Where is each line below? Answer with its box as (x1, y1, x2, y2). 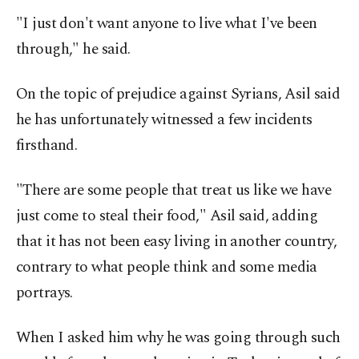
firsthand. (16, 134, 78, 157)
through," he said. (16, 38, 131, 61)
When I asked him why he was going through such (16, 326, 341, 349)
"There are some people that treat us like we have (16, 179, 332, 202)
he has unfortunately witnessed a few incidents (16, 108, 313, 131)
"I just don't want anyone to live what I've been (16, 12, 317, 35)
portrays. (16, 281, 73, 305)
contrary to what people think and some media (16, 256, 317, 279)
